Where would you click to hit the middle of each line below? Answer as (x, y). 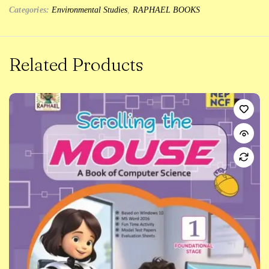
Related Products (76, 65)
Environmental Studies (90, 10)
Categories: (29, 10)
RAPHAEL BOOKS (166, 10)
